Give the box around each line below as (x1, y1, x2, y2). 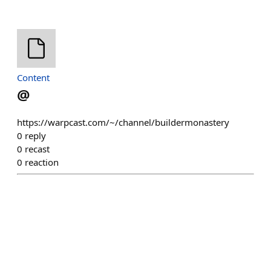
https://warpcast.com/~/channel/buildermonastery (17, 116, 229, 128)
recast (25, 143, 50, 155)
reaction (25, 156, 59, 168)
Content (17, 71, 50, 83)
